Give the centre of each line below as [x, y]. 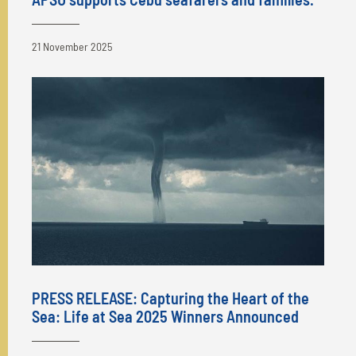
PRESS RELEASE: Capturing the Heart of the [170, 298]
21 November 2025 [72, 46]
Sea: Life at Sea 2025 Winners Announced [165, 316]
